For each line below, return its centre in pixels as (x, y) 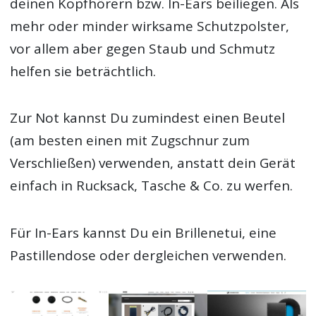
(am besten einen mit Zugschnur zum (130, 141)
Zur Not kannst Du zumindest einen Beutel (148, 118)
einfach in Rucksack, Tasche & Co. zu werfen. (152, 186)
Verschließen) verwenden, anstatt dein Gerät (153, 163)
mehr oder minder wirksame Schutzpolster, (150, 26)
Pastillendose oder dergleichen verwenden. (148, 255)
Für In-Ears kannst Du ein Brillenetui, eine (144, 232)
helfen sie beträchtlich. (83, 72)
